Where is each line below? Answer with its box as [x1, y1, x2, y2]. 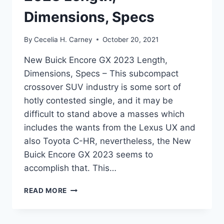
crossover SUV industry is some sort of [24, 81, 181, 92]
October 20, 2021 [102, 35, 159, 43]
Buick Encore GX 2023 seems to [24, 149, 153, 159]
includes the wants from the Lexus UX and [24, 122, 195, 132]
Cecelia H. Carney [34, 35, 93, 43]
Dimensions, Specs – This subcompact [24, 68, 178, 78]
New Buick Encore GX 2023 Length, [24, 54, 167, 65]
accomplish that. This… [24, 162, 116, 173]
